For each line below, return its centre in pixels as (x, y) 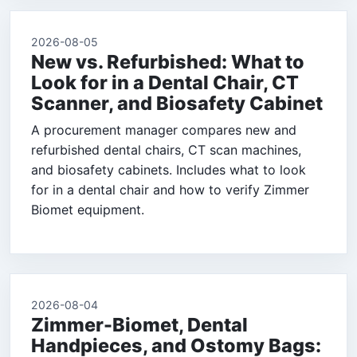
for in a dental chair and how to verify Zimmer (170, 190)
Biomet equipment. (88, 210)
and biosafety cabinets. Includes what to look (169, 170)
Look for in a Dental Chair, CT (165, 83)
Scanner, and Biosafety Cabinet (177, 104)
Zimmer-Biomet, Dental (139, 325)
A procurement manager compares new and (164, 130)
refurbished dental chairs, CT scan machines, (166, 150)
